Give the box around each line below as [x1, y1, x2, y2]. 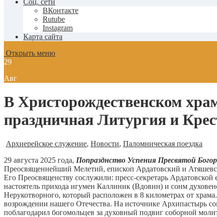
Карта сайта [23, 32, 62, 41]
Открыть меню [4, 49, 55, 57]
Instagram [43, 24, 73, 32]
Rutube [43, 15, 65, 23]
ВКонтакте [43, 6, 78, 15]
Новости [91, 139, 119, 148]
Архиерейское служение [6, 139, 87, 148]
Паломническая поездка [123, 139, 202, 148]
